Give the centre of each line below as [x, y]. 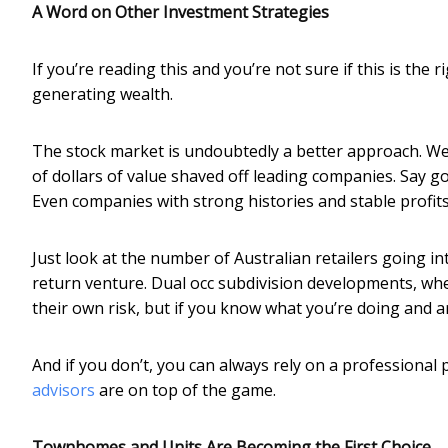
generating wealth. [102, 94]
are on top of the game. [185, 390]
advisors [63, 390]
